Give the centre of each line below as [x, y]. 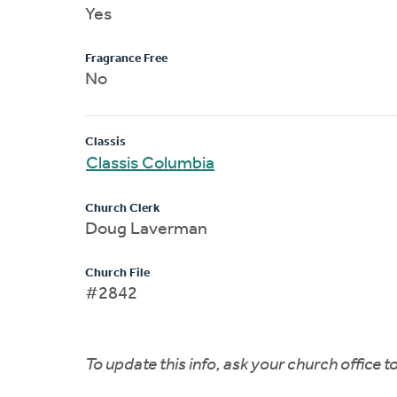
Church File [117, 273]
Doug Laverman [146, 229]
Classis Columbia [150, 163]
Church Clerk [122, 208]
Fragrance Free [126, 58]
